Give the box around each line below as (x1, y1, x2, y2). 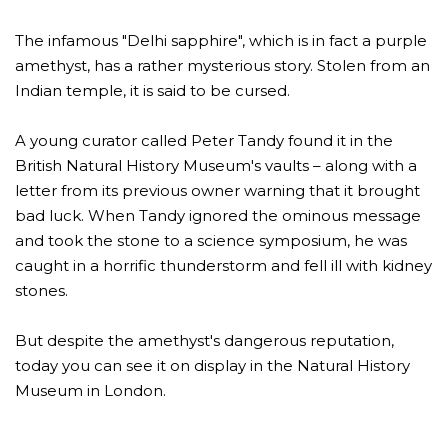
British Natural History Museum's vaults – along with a (15, 155, 417, 175)
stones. (15, 280, 68, 300)
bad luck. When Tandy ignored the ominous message (15, 205, 421, 225)
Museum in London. (15, 380, 166, 400)
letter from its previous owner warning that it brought (15, 180, 420, 200)
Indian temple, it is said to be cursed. (15, 80, 290, 100)
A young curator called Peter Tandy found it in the (15, 130, 393, 150)
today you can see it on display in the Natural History (15, 355, 410, 375)
